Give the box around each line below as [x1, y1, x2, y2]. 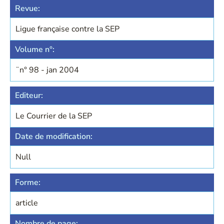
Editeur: [15, 90, 43, 101]
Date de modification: [15, 131, 92, 142]
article [15, 197, 38, 208]
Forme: [15, 177, 40, 188]
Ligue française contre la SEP [15, 23, 119, 34]
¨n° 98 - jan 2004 [15, 64, 79, 75]
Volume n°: [15, 44, 54, 55]
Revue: [15, 3, 40, 14]
